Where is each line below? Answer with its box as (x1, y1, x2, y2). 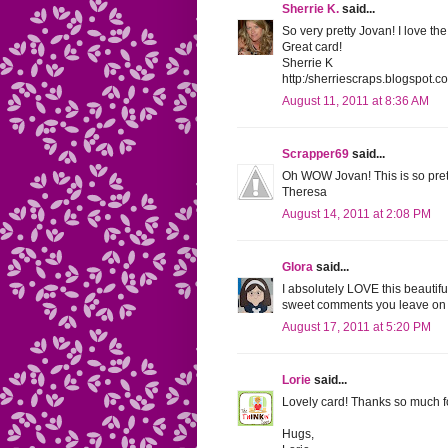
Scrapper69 (282, 147, 349, 162)
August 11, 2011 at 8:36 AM (282, 94, 429, 109)
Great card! (282, 40, 342, 55)
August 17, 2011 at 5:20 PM (282, 320, 431, 335)
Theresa (282, 185, 327, 200)
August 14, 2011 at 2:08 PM (282, 207, 431, 222)
